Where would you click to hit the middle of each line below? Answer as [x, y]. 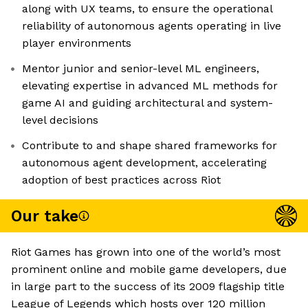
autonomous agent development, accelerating [144, 163]
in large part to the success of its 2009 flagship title [148, 287]
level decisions [60, 120]
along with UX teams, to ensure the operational [147, 9]
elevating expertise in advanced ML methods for [150, 86]
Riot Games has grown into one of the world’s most [146, 252]
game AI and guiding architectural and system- [147, 103]
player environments [77, 43]
